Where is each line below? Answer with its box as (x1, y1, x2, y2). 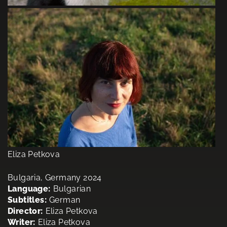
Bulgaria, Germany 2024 (8, 172, 102, 182)
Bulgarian (53, 183, 91, 194)
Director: (8, 206, 43, 216)
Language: (8, 183, 51, 194)
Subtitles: (8, 195, 47, 205)
